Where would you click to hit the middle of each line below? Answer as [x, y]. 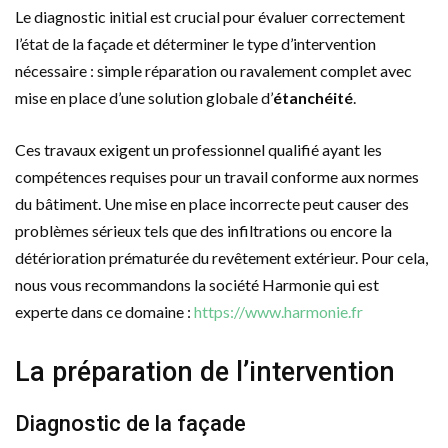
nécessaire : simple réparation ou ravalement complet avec [213, 70]
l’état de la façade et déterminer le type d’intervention [195, 43]
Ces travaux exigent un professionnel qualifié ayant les [198, 149]
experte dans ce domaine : [104, 311]
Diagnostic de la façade [130, 423]
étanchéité [313, 97]
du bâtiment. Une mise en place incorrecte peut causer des [212, 203]
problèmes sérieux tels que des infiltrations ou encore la [203, 230]
